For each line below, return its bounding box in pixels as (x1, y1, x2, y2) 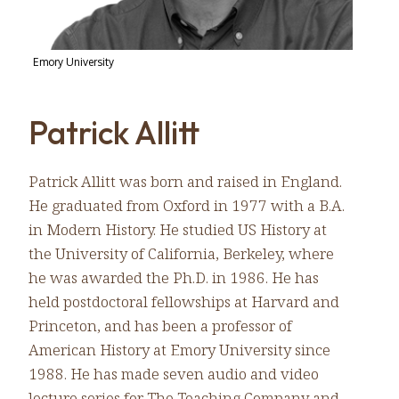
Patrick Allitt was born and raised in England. (28, 170, 342, 191)
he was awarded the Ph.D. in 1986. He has (28, 266, 319, 288)
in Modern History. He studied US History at (28, 218, 327, 240)
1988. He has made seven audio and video (28, 362, 319, 384)
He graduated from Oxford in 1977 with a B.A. (28, 194, 345, 216)
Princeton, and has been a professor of (28, 314, 292, 336)
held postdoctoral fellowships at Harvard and (28, 290, 339, 312)
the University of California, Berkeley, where (28, 242, 334, 264)
